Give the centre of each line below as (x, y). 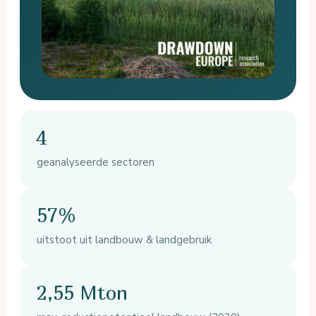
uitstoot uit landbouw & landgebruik (124, 240)
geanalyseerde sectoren (96, 163)
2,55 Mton (83, 293)
